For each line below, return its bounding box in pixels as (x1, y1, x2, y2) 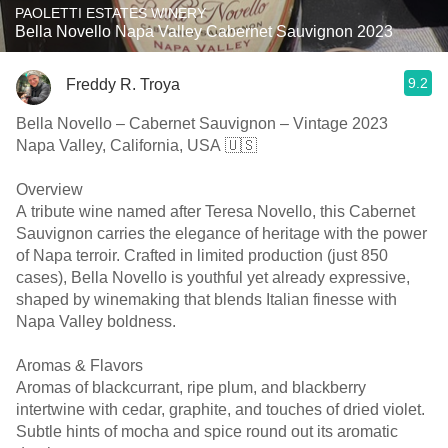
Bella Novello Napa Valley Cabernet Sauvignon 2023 (15, 23, 393, 40)
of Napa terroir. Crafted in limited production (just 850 (16, 247, 388, 264)
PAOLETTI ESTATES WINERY (15, 5, 206, 21)
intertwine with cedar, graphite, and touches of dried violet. (16, 401, 425, 418)
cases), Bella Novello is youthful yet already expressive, (16, 269, 410, 286)
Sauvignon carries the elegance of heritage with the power (16, 225, 427, 242)
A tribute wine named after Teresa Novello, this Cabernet (16, 203, 415, 220)
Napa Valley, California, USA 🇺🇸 (16, 137, 257, 154)
